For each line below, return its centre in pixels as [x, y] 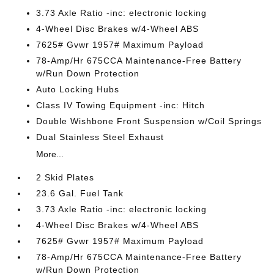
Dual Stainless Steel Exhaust [100, 137]
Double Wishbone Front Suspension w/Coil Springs [149, 121]
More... [50, 154]
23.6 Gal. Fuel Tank [80, 193]
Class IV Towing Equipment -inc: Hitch [121, 105]
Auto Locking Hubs [78, 89]
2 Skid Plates [65, 177]
